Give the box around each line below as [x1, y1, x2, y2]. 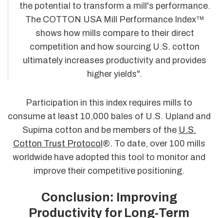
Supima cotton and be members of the [22, 125, 179, 135]
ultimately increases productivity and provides [23, 55, 206, 66]
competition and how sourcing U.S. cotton [30, 42, 200, 52]
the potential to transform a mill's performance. [19, 1, 210, 11]
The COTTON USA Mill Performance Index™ [25, 15, 204, 25]
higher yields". [87, 69, 142, 79]
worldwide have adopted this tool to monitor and [13, 152, 205, 163]
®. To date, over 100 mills [102, 139, 205, 149]
